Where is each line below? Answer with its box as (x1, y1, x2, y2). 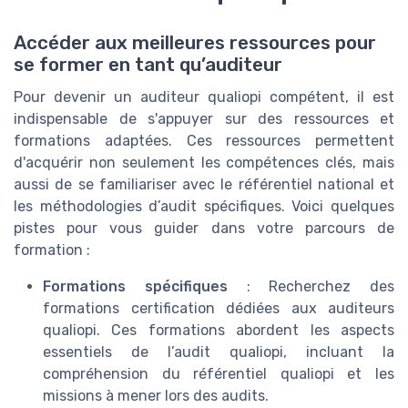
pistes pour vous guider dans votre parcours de (14, 219, 394, 238)
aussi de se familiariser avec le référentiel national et (14, 176, 394, 194)
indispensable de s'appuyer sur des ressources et (14, 110, 394, 128)
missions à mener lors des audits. (43, 387, 269, 405)
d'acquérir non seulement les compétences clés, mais (14, 154, 394, 172)
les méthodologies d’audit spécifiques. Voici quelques (14, 198, 394, 216)
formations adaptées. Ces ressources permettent (14, 132, 394, 150)
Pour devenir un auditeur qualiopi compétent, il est (14, 88, 394, 107)
